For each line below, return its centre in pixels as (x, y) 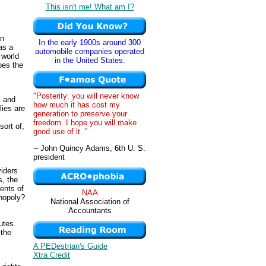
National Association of (90, 202)
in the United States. (90, 60)
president (49, 157)
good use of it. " (61, 132)
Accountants (90, 210)
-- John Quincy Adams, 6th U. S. (89, 148)
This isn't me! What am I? (90, 7)
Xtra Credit (52, 255)
